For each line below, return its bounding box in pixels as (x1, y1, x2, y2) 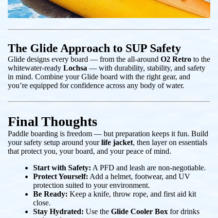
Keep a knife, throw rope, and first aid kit (68, 189, 196, 198)
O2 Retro (161, 54, 191, 63)
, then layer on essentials (133, 138, 207, 146)
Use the (84, 207, 111, 216)
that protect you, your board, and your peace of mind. (8, 146, 171, 155)
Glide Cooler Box (111, 207, 168, 216)
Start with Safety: (33, 163, 91, 172)
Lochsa (63, 63, 87, 72)
